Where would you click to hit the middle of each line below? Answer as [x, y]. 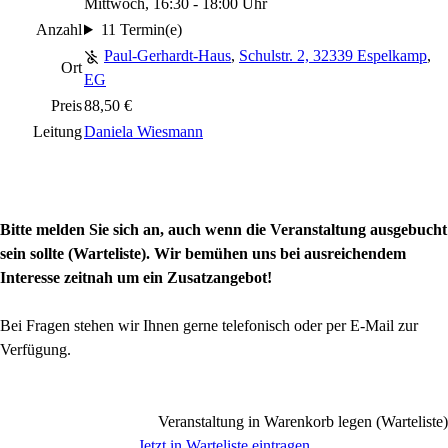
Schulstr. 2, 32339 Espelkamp [333, 55]
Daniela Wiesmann [143, 131]
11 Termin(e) [141, 29]
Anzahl [59, 29]
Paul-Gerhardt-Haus [167, 55]
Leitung [57, 131]
